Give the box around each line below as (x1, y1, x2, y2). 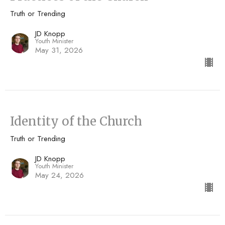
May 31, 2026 (35, 45, 83, 56)
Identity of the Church (10, 114, 142, 130)
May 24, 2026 (35, 170, 84, 181)
